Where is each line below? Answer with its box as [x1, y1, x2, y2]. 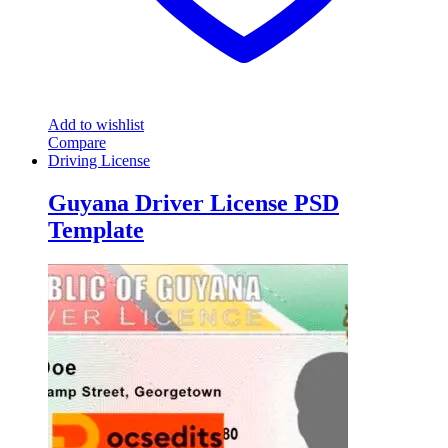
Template [48, 217, 144, 244]
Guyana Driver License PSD [48, 190, 339, 217]
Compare [48, 134, 106, 152]
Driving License [48, 152, 150, 170]
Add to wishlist [48, 116, 144, 134]
